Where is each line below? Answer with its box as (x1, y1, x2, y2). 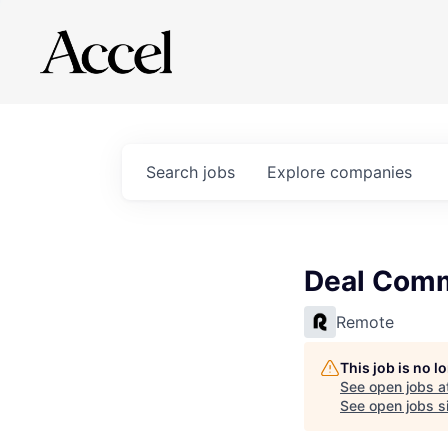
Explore (267, 162, 330, 182)
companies (330, 162, 412, 182)
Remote (336, 312, 394, 332)
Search (146, 162, 203, 182)
